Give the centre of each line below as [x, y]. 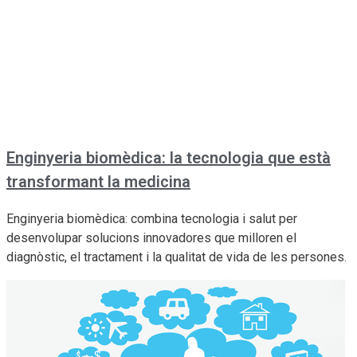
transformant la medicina [98, 181]
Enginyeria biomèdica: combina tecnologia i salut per [152, 218]
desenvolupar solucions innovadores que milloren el [151, 237]
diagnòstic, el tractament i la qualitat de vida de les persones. [177, 257]
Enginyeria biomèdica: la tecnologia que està [169, 157]
